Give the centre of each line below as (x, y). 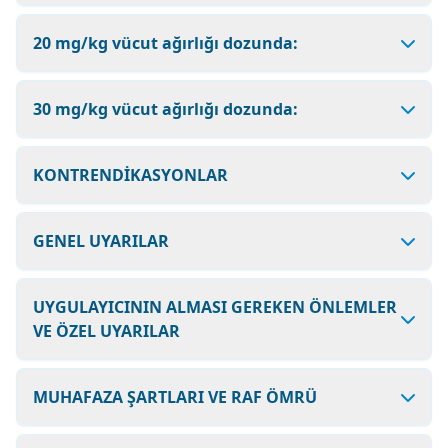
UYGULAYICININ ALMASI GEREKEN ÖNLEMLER (215, 307)
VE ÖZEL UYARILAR (106, 331)
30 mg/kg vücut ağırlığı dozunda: (165, 109)
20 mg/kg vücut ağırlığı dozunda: (165, 43)
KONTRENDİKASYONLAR (130, 175)
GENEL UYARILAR (101, 241)
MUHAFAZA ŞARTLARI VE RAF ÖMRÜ (175, 397)
